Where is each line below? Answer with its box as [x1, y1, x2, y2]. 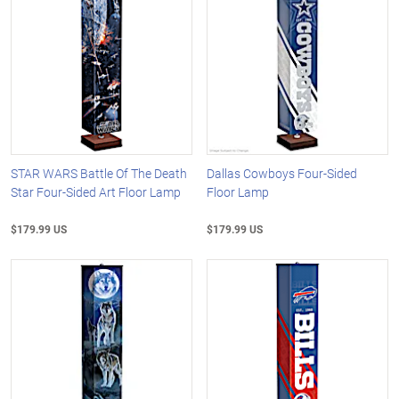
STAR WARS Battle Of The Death [11, 164, 187, 182]
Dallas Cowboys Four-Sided [207, 164, 358, 182]
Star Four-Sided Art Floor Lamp [11, 183, 181, 200]
